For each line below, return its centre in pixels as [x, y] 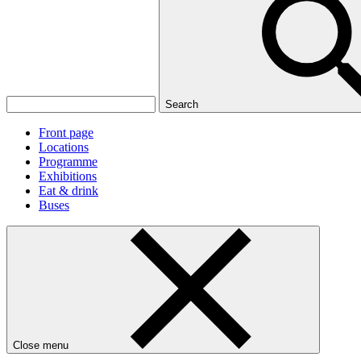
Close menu [42, 345]
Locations [64, 147]
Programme [68, 162]
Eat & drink [68, 191]
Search [183, 104]
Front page [66, 133]
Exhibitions [68, 176]
